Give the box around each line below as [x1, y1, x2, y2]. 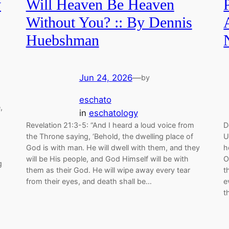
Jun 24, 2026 [79, 72, 132, 83]
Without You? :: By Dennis [26, 14, 192, 31]
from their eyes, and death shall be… [26, 176, 152, 186]
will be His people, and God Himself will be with [26, 154, 189, 163]
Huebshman [26, 32, 99, 49]
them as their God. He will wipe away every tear [26, 165, 190, 174]
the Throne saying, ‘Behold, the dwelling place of [26, 131, 193, 141]
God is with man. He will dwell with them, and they [26, 143, 200, 152]
